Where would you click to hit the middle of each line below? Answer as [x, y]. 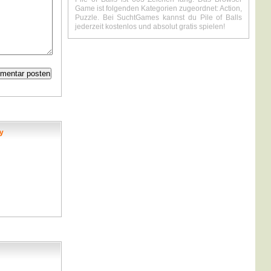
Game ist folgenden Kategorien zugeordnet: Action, [158, 8]
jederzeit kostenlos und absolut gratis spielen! [150, 27]
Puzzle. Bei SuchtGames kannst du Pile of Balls [158, 18]
